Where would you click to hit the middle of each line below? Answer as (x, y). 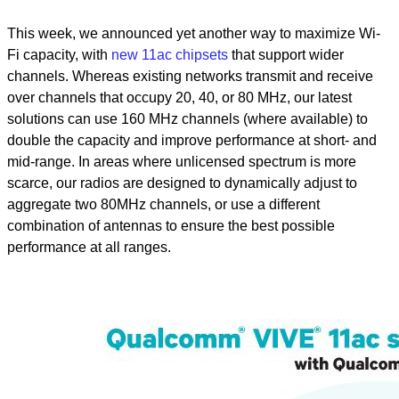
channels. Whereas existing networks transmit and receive (190, 76)
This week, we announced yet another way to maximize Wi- (194, 33)
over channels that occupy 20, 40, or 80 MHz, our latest (179, 98)
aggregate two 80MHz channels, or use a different (163, 204)
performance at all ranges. (91, 247)
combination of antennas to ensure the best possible (171, 226)
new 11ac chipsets (170, 55)
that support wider (286, 55)
